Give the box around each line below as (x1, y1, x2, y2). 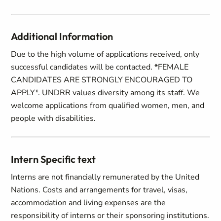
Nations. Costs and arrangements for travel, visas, (11, 184, 188, 195)
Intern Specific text (11, 153, 96, 165)
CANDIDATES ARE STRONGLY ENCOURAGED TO (11, 74, 193, 85)
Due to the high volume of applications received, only (11, 49, 200, 60)
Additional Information (11, 30, 113, 42)
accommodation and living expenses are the (11, 197, 166, 208)
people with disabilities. (11, 113, 96, 124)
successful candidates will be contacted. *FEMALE (11, 62, 189, 73)
